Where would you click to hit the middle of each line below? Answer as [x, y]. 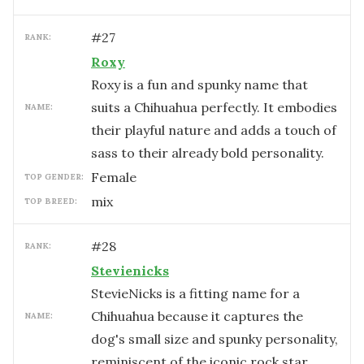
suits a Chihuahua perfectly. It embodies [214, 107]
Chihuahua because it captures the [197, 316]
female [118, 177]
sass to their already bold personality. [208, 153]
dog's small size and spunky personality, [214, 339]
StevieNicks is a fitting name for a [195, 293]
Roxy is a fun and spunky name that [199, 84]
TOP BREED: [51, 201]
